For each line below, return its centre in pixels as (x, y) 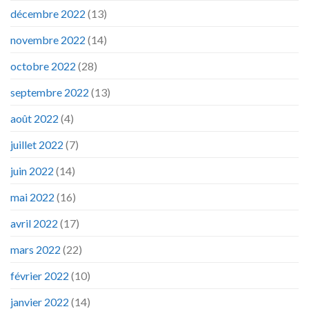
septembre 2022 (50, 92)
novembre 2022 (48, 40)
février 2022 (40, 276)
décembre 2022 (48, 14)
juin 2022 (32, 171)
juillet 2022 (37, 145)
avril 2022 (34, 223)
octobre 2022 (43, 66)
